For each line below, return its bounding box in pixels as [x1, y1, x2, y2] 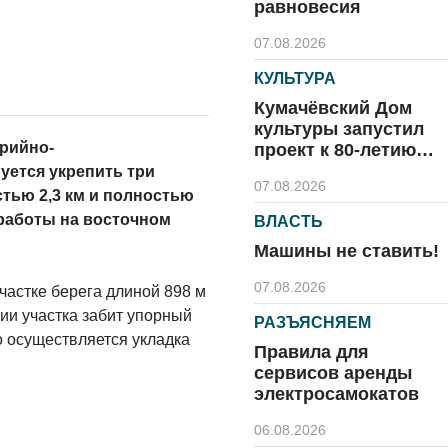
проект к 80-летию [254, 140, 416, 160]
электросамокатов [254, 384, 419, 404]
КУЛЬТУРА [254, 70, 336, 87]
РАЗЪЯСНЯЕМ [254, 314, 371, 331]
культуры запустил [254, 119, 424, 139]
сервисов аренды [254, 363, 412, 383]
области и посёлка [254, 161, 420, 181]
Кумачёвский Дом [254, 98, 412, 118]
